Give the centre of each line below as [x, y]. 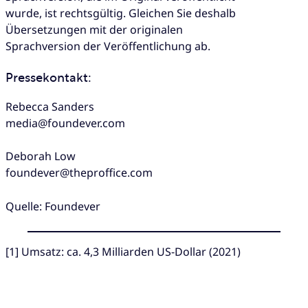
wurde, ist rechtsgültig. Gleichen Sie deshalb [121, 13]
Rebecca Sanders [50, 107]
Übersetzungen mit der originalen [94, 29]
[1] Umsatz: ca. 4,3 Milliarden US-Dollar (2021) [123, 251]
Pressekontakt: [48, 78]
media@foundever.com [65, 123]
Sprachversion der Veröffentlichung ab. [108, 46]
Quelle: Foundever [53, 206]
